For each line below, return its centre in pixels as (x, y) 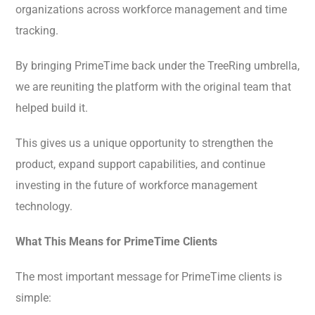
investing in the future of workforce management (136, 186)
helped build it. (52, 108)
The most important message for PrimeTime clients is (149, 277)
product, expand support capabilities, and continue (140, 165)
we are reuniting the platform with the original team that (153, 87)
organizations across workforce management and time (151, 10)
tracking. (37, 31)
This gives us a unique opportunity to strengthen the (144, 143)
